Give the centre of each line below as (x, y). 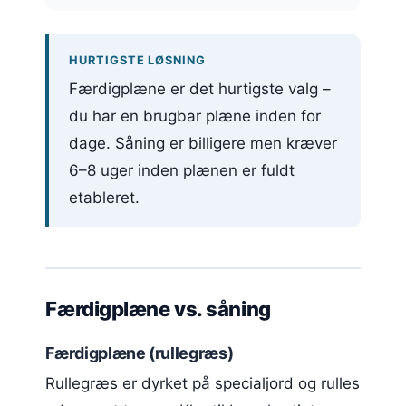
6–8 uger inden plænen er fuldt (182, 170)
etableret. (105, 197)
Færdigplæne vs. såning (158, 309)
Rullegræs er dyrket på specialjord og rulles (203, 384)
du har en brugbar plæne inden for (195, 116)
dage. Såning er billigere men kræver (203, 143)
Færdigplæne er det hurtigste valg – (200, 88)
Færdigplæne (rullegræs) (140, 353)
